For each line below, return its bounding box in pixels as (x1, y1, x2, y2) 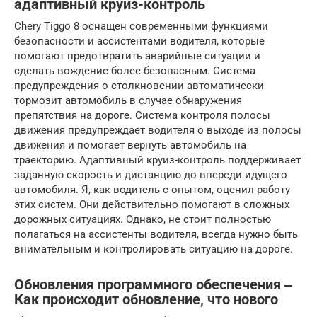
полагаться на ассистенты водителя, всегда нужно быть (14, 228, 298, 241)
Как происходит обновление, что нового (14, 292, 278, 309)
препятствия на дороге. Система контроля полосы (14, 109, 270, 122)
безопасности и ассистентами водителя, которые (14, 35, 265, 47)
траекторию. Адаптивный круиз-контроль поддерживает (14, 154, 301, 166)
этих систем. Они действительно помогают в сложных (14, 198, 289, 211)
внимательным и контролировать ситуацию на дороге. (14, 243, 293, 255)
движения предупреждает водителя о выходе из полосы (14, 124, 301, 137)
